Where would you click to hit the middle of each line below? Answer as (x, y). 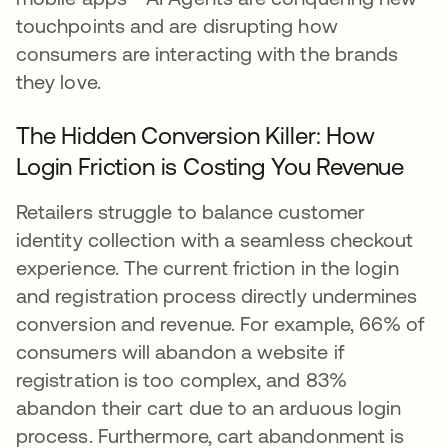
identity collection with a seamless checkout (215, 240)
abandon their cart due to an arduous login (209, 408)
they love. (58, 82)
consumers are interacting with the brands (207, 54)
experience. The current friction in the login (207, 268)
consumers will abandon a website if (180, 352)
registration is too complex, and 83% (181, 380)
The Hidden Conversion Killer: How (195, 136)
